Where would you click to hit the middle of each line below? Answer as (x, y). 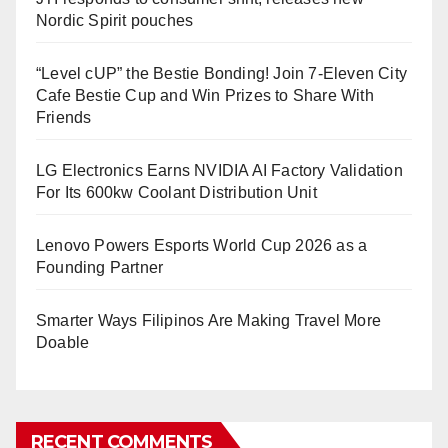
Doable (63, 342)
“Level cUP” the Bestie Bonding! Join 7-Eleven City (222, 73)
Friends (64, 117)
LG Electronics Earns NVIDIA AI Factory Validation (219, 170)
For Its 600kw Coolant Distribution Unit (176, 192)
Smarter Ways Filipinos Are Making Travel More (209, 320)
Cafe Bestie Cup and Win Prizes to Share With (205, 95)
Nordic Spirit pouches (115, 20)
